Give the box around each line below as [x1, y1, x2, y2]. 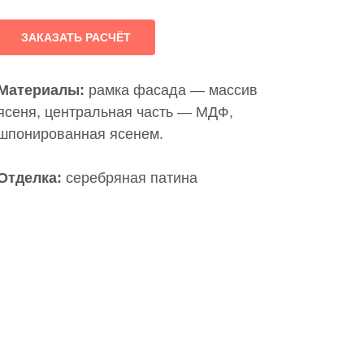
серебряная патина [62, 170, 197, 187]
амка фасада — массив [97, 82, 258, 99]
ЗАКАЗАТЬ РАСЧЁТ [21, 30, 131, 44]
